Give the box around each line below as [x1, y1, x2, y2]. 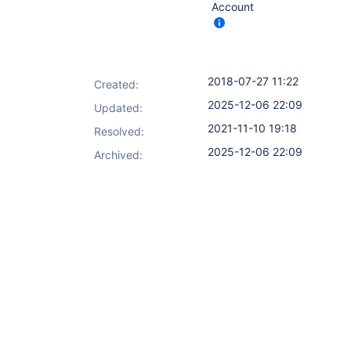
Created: [94, 78, 139, 91]
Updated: [94, 101, 143, 114]
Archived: [94, 148, 143, 161]
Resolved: [94, 125, 144, 138]
